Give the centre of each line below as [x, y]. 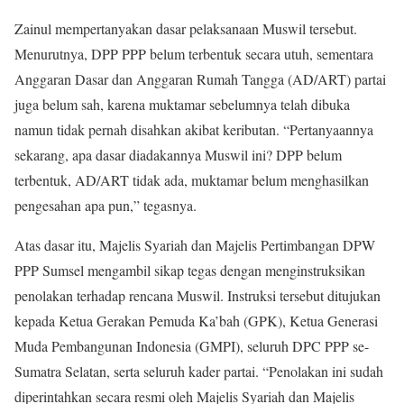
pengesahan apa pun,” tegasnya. [106, 205]
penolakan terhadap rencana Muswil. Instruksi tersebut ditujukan [197, 295]
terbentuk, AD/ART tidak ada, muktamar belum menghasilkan [192, 180]
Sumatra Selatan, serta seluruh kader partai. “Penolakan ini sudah [199, 371]
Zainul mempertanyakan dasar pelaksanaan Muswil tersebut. [186, 28]
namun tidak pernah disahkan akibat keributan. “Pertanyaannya [194, 129]
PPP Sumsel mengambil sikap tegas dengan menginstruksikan [190, 270]
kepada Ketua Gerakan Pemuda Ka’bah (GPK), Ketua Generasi [196, 321]
